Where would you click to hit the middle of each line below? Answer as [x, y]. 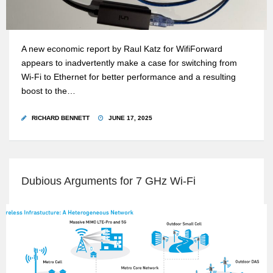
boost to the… [48, 91]
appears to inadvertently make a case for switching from [129, 63]
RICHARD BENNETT [61, 118]
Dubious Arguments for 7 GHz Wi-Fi [108, 181]
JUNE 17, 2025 [129, 118]
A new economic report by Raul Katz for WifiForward [122, 49]
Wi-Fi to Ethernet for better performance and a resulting [129, 77]
